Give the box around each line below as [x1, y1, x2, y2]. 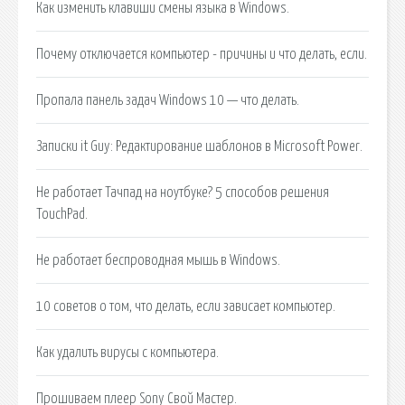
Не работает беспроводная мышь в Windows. [36, 252, 280, 268]
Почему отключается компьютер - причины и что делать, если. [36, 46, 367, 61]
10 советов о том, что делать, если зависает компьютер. [36, 298, 335, 314]
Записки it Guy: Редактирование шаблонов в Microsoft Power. [36, 138, 363, 154]
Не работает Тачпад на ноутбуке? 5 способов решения [36, 184, 329, 200]
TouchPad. [36, 206, 88, 221]
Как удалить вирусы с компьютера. [36, 344, 219, 360]
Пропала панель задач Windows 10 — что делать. [36, 92, 299, 108]
